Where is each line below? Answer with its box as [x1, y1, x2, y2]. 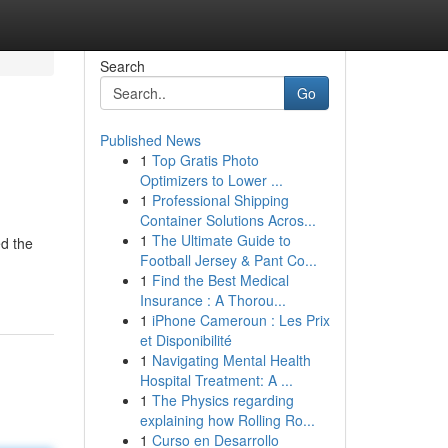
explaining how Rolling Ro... [139, 410, 315, 430]
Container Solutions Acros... [139, 210, 316, 230]
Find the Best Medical [151, 270, 289, 290]
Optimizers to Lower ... [139, 170, 283, 190]
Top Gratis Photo [151, 150, 259, 170]
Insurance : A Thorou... [139, 290, 286, 310]
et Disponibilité [139, 330, 232, 350]
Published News [99, 130, 201, 150]
